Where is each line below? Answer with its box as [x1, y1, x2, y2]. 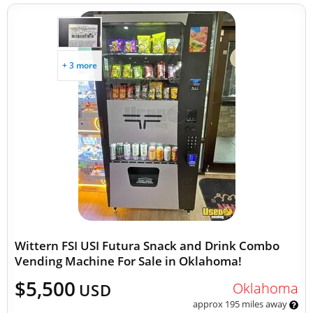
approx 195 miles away [192, 298, 289, 310]
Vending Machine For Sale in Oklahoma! [15, 253, 242, 269]
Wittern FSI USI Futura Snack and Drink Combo [15, 238, 279, 254]
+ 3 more [62, 59, 97, 71]
